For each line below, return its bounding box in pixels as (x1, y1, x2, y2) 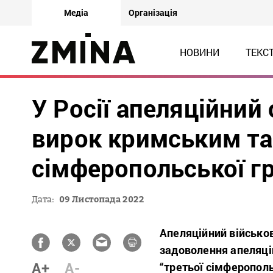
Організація (129, 7, 177, 18)
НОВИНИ (179, 46, 219, 58)
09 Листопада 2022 (59, 194, 144, 204)
